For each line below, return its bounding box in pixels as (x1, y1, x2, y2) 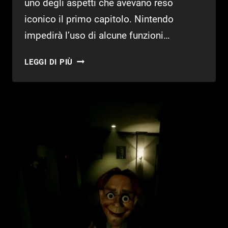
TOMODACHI (73, 54, 121, 64)
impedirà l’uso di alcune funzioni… (24, 29, 170, 41)
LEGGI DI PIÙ (24, 57, 73, 67)
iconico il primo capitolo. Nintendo (24, 13, 174, 25)
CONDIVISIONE (73, 118, 129, 128)
